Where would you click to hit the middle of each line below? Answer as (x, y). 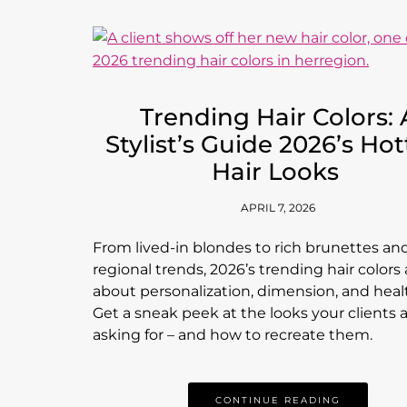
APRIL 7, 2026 (278, 208)
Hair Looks (278, 172)
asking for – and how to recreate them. (233, 335)
